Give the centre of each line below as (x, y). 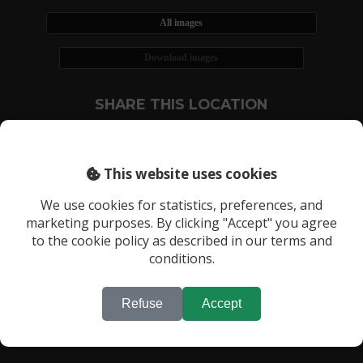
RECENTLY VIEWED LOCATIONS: (128, 222)
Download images (181, 58)
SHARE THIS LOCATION (181, 104)
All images (181, 23)
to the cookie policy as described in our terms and (181, 240)
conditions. (181, 258)
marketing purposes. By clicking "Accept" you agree (181, 222)
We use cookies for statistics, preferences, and (181, 205)
